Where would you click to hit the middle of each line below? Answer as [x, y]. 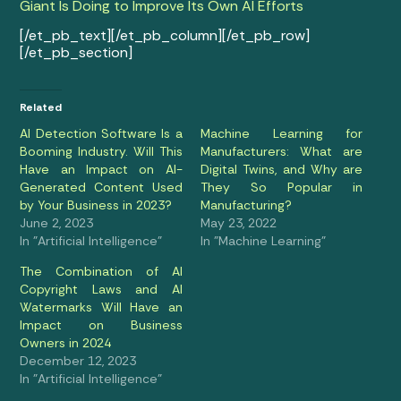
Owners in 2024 [66, 343]
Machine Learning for [282, 134]
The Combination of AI [101, 272]
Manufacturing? [246, 205]
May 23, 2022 [239, 223]
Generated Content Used [101, 188]
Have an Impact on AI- [101, 170]
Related [41, 108]
